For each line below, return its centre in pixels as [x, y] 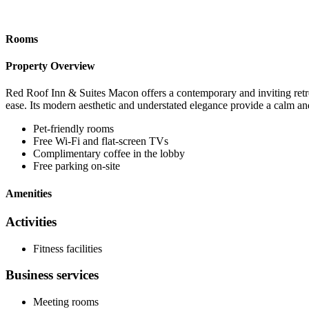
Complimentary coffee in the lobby [109, 154]
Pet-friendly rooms [73, 129]
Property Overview [50, 66]
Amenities [29, 193]
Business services [52, 275]
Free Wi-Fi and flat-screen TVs [101, 141]
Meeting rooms [66, 301]
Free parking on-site [77, 166]
